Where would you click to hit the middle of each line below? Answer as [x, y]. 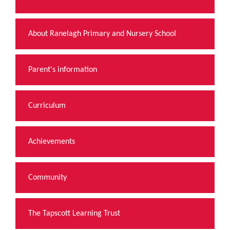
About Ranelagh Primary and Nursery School [102, 34]
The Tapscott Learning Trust [74, 213]
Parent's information [63, 70]
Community [47, 177]
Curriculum [47, 106]
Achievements [52, 141]
